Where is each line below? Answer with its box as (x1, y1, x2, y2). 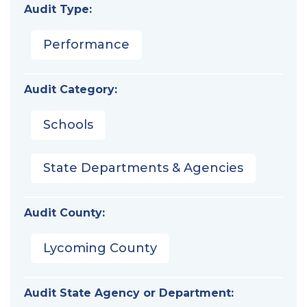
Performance (43, 36, 130, 52)
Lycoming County (43, 240, 157, 256)
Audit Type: (24, 2, 92, 16)
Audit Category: (24, 82, 117, 96)
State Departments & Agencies (43, 160, 243, 175)
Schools (43, 116, 93, 132)
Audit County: (24, 206, 105, 219)
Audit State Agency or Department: (24, 286, 234, 299)
